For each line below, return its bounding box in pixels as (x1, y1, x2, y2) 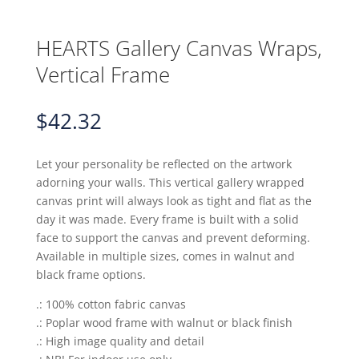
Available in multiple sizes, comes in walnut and (35, 248, 295, 264)
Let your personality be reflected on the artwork (35, 155, 292, 171)
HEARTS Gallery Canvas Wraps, (35, 33, 322, 63)
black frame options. (35, 266, 146, 282)
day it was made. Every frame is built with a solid (35, 211, 299, 227)
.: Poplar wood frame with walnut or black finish (35, 314, 292, 330)
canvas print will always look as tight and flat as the (35, 192, 312, 208)
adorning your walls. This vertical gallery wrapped (35, 174, 305, 190)
